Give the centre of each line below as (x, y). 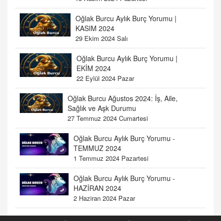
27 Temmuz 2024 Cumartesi (108, 118)
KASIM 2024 (95, 28)
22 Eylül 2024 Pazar (106, 78)
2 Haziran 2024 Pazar (104, 198)
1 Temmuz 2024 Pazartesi (111, 158)
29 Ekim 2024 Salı (102, 38)
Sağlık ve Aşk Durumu (102, 108)
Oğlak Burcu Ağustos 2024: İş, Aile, (123, 98)
